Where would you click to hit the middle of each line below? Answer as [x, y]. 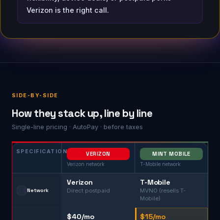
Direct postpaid [88, 191]
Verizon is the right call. [68, 10]
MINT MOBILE [171, 154]
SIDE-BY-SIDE [35, 96]
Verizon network [86, 164]
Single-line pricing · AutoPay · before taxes [77, 127]
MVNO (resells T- [163, 191]
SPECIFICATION [42, 151]
